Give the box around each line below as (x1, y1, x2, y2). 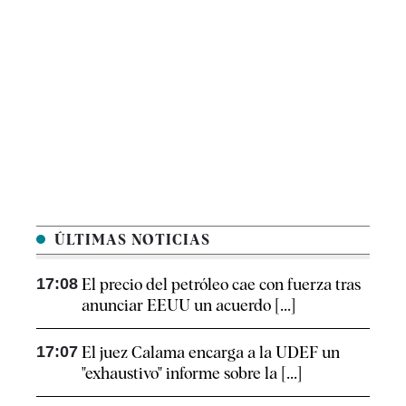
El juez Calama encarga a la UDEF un (82, 343, 340, 362)
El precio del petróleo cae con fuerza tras (82, 275, 361, 295)
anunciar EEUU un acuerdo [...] (82, 295, 295, 315)
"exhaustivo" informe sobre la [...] (82, 363, 302, 383)
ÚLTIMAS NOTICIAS (50, 231, 210, 249)
